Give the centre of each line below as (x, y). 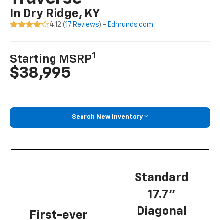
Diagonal (161, 211)
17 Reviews (82, 25)
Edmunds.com (131, 25)
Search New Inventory (107, 117)
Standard (161, 178)
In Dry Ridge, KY (55, 14)
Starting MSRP (51, 60)
